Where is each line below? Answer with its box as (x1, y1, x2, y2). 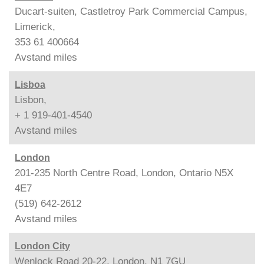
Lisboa (15, 79, 45, 90)
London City (15, 240, 70, 251)
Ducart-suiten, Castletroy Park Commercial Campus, (15, 5, 247, 17)
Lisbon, (15, 94, 47, 105)
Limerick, (15, 21, 55, 32)
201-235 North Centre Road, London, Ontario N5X (15, 167, 233, 179)
